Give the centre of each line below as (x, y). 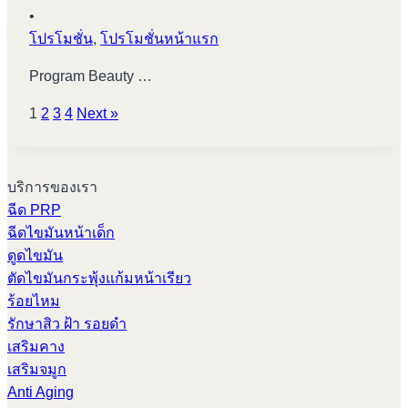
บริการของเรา (52, 187)
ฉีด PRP (34, 210)
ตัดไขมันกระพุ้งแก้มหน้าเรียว (99, 278)
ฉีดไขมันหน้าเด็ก (61, 233)
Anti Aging (41, 392)
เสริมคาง (36, 347)
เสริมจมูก (37, 369)
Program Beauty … (91, 76)
